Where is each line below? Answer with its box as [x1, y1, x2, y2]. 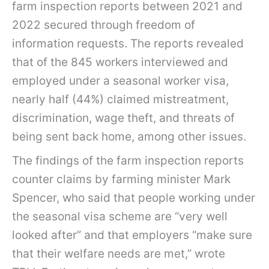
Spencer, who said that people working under [12, 191, 255, 205]
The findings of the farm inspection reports [12, 154, 244, 168]
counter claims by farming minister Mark [12, 172, 231, 187]
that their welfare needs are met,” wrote [12, 247, 225, 261]
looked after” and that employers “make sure [12, 228, 252, 243]
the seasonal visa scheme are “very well [12, 210, 228, 224]
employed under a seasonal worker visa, [12, 73, 229, 88]
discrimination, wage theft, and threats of [12, 110, 235, 125]
